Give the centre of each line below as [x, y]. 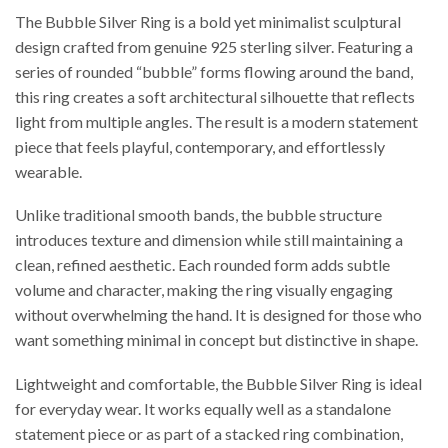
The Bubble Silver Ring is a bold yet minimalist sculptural [208, 21]
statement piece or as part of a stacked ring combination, [209, 433]
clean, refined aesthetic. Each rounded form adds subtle [202, 265]
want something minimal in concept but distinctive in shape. [216, 340]
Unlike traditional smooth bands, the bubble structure [198, 215]
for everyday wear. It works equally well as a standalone [203, 408]
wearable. [48, 171]
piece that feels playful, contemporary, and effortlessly [200, 146]
